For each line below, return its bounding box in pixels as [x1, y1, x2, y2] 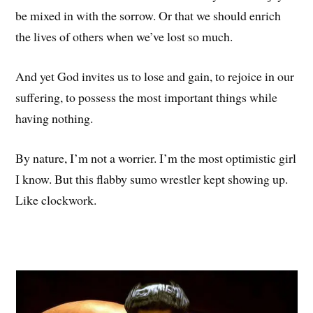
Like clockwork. [15, 191, 101, 208]
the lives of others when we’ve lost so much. [15, 28, 233, 45]
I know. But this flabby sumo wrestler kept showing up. [15, 170, 289, 187]
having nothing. [15, 109, 94, 126]
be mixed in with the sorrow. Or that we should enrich [15, 7, 282, 24]
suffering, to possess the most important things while [15, 88, 278, 105]
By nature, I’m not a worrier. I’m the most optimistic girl [15, 149, 297, 166]
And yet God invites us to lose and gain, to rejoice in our [15, 67, 295, 85]
